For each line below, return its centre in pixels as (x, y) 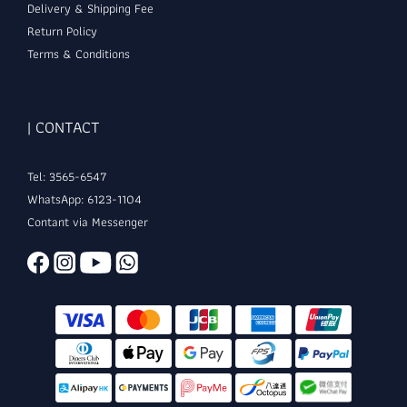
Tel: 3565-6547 (67, 177)
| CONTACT (64, 127)
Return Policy (62, 31)
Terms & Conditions (79, 54)
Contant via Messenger (89, 222)
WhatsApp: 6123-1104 (84, 199)
